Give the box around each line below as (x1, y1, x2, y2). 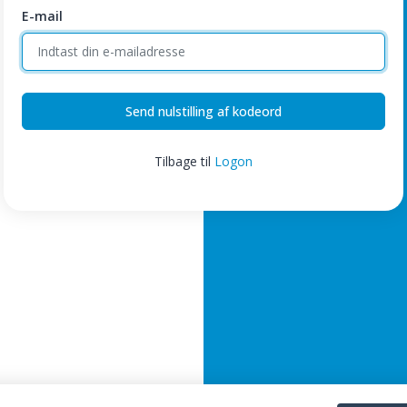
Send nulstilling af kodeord (125, 102, 282, 120)
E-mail (22, 7, 63, 25)
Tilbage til (154, 152, 214, 170)
